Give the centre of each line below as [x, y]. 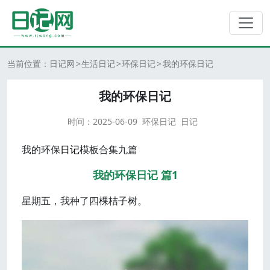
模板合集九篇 [108, 149]
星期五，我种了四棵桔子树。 [84, 201]
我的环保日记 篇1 [135, 175]
